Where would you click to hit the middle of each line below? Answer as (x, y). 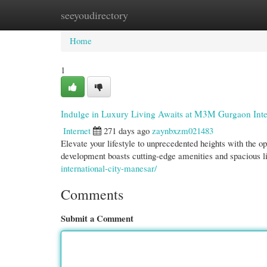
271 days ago (127, 131)
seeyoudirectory (94, 15)
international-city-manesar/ (109, 168)
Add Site (216, 15)
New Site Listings (150, 15)
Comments (92, 194)
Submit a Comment (97, 218)
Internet (77, 131)
